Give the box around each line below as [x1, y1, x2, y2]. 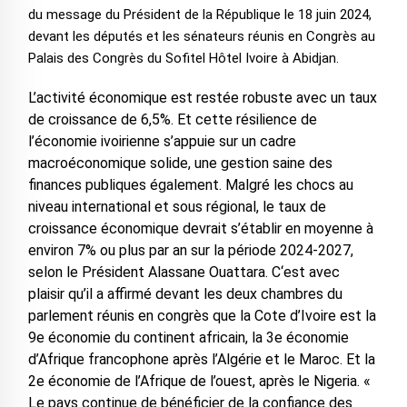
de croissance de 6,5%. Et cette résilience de [27, 111, 317, 129]
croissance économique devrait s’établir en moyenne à [27, 220, 373, 238]
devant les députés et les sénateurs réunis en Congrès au [27, 28, 375, 45]
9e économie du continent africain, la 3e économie [27, 329, 349, 347]
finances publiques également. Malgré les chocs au [27, 176, 353, 194]
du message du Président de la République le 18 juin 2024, [27, 6, 372, 24]
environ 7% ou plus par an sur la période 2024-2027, [27, 242, 353, 260]
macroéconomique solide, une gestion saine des [27, 154, 333, 173]
